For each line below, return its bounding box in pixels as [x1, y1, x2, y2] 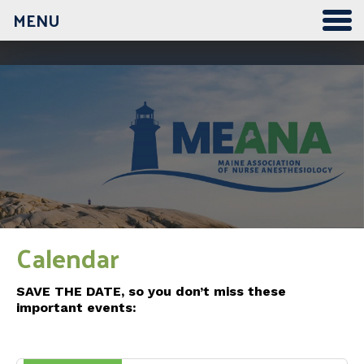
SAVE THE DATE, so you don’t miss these [16, 284, 286, 299]
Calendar [16, 234, 119, 281]
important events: [16, 300, 136, 315]
